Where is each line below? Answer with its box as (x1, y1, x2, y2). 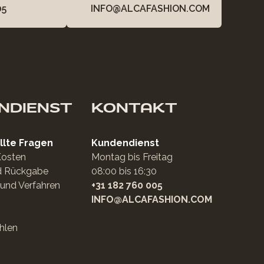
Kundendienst (91, 137, 159, 148)
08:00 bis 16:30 (91, 166, 157, 177)
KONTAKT (91, 98, 177, 117)
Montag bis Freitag (91, 151, 173, 163)
